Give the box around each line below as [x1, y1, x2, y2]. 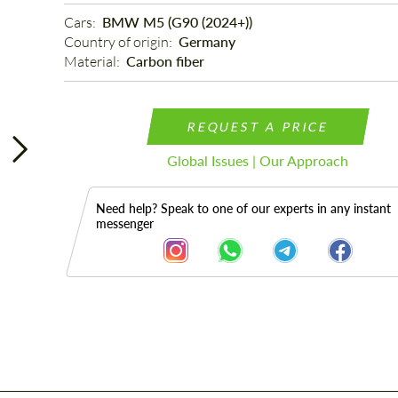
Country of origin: [63, 33, 175, 51]
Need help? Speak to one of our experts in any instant [95, 201, 391, 216]
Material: [63, 52, 123, 70]
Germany [178, 33, 235, 50]
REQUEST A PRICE [186, 119, 330, 134]
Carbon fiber [125, 52, 204, 69]
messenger [95, 216, 154, 231]
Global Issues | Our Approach [167, 152, 349, 169]
